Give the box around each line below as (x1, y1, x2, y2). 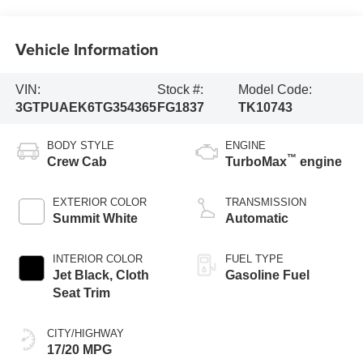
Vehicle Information (15, 36, 159, 61)
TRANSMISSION (225, 196, 306, 209)
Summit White (52, 211, 138, 226)
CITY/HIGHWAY (46, 327, 124, 340)
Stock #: (156, 82, 203, 96)
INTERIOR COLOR (52, 253, 143, 266)
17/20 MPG (46, 343, 112, 357)
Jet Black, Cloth (52, 268, 149, 283)
